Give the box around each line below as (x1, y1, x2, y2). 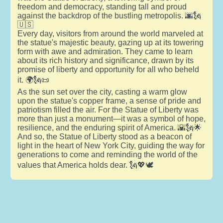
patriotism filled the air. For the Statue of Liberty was (17, 105, 199, 114)
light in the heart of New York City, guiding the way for (17, 141, 205, 150)
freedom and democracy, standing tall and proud (17, 2, 187, 11)
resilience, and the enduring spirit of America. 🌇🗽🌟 (17, 123, 202, 132)
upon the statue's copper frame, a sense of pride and (17, 96, 201, 105)
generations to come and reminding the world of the (17, 150, 198, 159)
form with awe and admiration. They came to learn (17, 47, 193, 56)
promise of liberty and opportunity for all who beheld (17, 65, 199, 74)
